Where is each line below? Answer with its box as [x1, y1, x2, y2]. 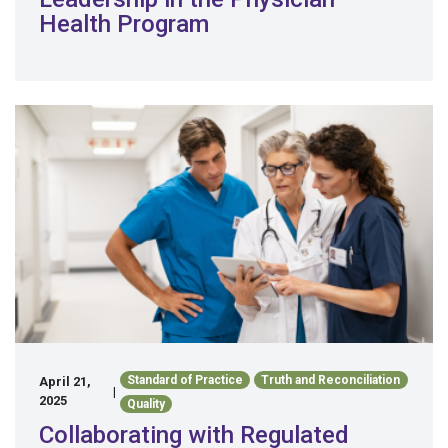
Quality [126, 397, 165, 412]
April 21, [39, 374, 91, 390]
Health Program [39, 9, 209, 38]
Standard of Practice [126, 373, 243, 388]
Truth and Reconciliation [261, 373, 401, 388]
